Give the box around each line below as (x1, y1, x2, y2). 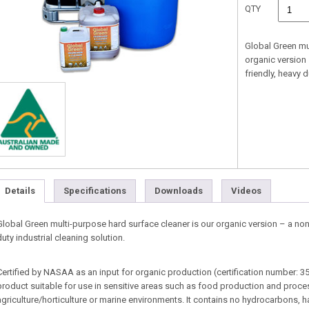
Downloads (154, 186, 203, 197)
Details (5, 186, 35, 197)
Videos (231, 186, 261, 197)
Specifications (63, 186, 126, 197)
